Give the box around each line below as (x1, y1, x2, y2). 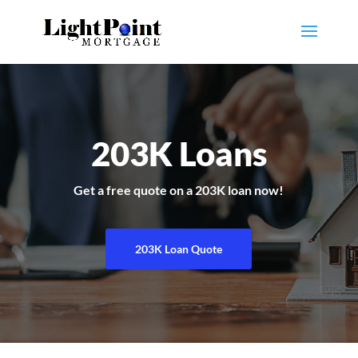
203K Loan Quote (135, 242, 223, 257)
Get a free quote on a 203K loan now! (74, 182, 284, 198)
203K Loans (90, 133, 267, 174)
